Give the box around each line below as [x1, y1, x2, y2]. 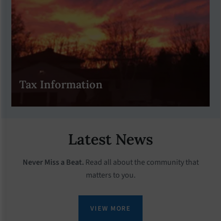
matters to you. [85, 169, 136, 181]
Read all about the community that [83, 156, 199, 168]
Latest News [68, 129, 153, 148]
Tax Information [19, 77, 103, 92]
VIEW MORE [90, 203, 131, 214]
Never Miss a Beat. [22, 156, 84, 168]
